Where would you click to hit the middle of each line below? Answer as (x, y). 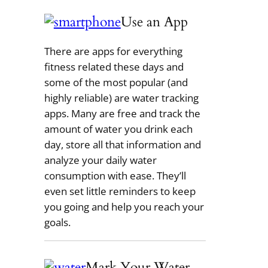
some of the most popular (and (116, 82)
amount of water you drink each (118, 129)
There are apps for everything (113, 51)
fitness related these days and (114, 66)
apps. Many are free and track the (122, 113)
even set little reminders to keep (120, 191)
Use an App (154, 22)
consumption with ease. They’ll (115, 175)
